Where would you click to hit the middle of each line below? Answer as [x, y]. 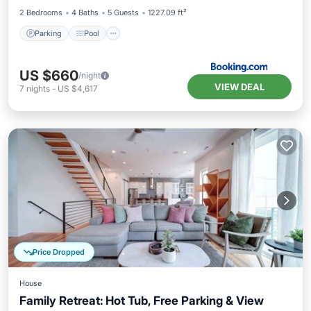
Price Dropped [59, 252]
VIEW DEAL [239, 87]
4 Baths [85, 12]
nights [38, 89]
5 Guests [123, 12]
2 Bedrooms [41, 12]
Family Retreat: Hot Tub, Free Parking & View [142, 301]
